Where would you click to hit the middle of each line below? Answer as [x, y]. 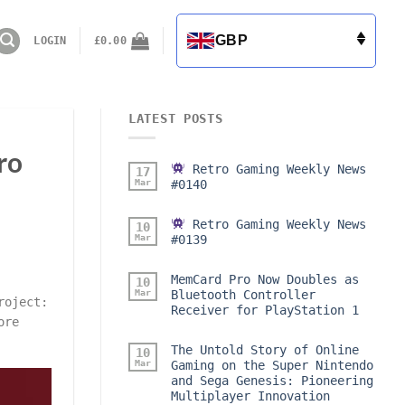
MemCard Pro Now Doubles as [265, 279]
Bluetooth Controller [243, 294]
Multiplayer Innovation [250, 396]
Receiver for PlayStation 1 [265, 310]
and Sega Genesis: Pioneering [272, 380]
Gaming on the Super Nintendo [272, 365]
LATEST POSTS [176, 118]
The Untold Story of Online [265, 349]
